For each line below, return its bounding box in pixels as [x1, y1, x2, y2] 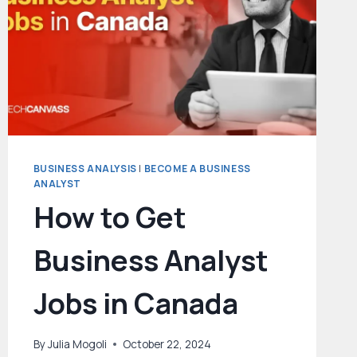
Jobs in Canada [33, 284, 238, 324]
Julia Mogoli [47, 336, 107, 351]
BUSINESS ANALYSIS [33, 162, 137, 176]
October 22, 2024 [122, 336, 211, 351]
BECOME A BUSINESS [143, 162, 251, 176]
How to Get [33, 198, 186, 237]
